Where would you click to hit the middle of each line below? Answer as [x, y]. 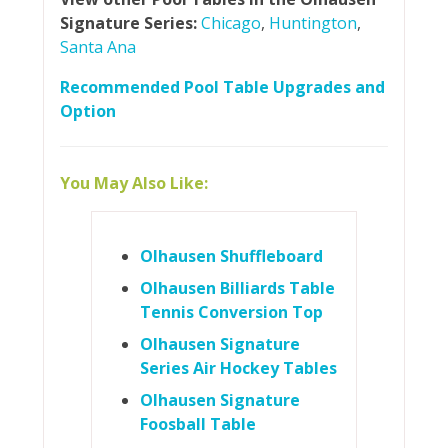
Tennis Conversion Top [233, 311]
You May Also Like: [133, 182]
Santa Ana [97, 46]
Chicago [230, 22]
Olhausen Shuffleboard [231, 255]
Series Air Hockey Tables [238, 367]
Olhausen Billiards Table [237, 287]
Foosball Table [197, 423]
